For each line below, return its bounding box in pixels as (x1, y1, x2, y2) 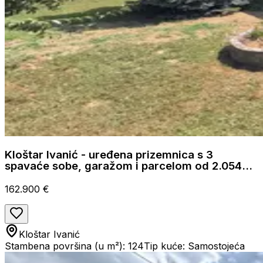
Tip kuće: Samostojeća (144, 240, 245, 252)
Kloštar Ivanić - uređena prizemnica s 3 (5, 148, 213, 162)
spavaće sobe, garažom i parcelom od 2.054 (5, 159, 242, 173)
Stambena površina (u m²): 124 (5, 240, 144, 252)
